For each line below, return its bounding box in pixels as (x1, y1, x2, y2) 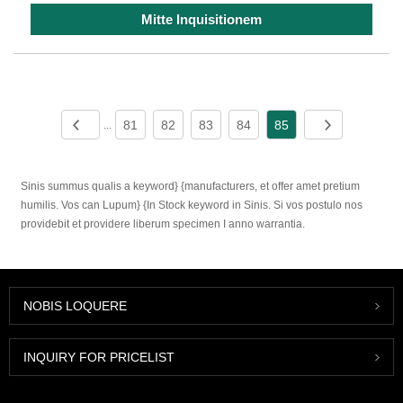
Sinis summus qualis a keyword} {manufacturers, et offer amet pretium (21, 180, 361, 193)
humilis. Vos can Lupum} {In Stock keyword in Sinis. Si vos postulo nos (21, 199, 363, 212)
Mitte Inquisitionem (141, 11, 262, 27)
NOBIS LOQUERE (23, 298, 127, 313)
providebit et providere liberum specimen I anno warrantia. (21, 218, 306, 231)
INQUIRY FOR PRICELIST (23, 349, 175, 364)
